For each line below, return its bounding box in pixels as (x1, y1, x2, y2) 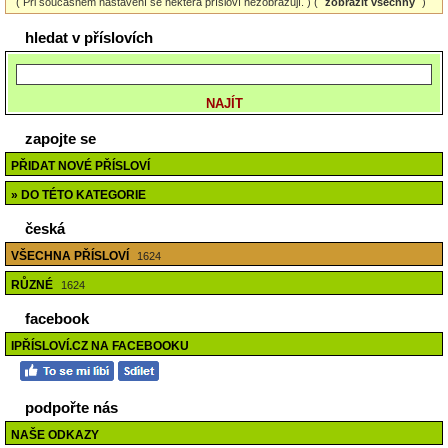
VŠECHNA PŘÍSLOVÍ (11, 249, 132, 263)
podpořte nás (25, 399, 118, 416)
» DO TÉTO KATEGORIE (11, 188, 146, 202)
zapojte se (25, 130, 96, 147)
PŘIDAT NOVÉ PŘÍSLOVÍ (11, 159, 150, 173)
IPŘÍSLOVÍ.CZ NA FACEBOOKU (11, 339, 189, 353)
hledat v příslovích (25, 29, 153, 46)
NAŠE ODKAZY (11, 428, 99, 442)
